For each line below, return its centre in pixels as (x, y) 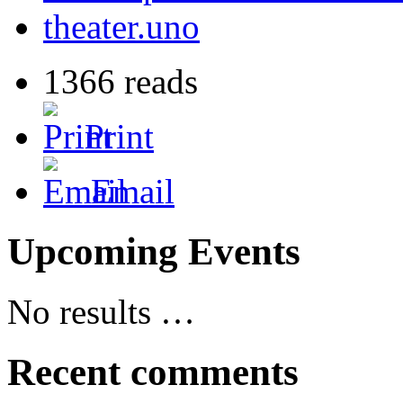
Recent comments (153, 372)
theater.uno (121, 26)
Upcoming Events (154, 251)
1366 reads (121, 81)
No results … (101, 311)
